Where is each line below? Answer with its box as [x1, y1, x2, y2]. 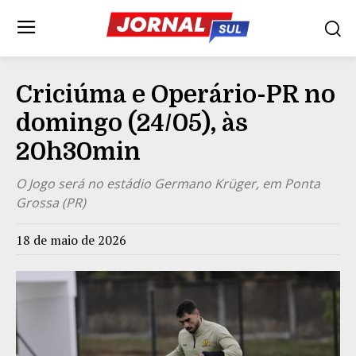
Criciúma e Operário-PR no [16, 80, 335, 108]
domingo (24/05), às [16, 109, 248, 137]
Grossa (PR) [16, 193, 86, 211]
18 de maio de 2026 [16, 230, 126, 249]
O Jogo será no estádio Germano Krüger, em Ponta [16, 174, 320, 192]
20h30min [16, 137, 141, 165]
